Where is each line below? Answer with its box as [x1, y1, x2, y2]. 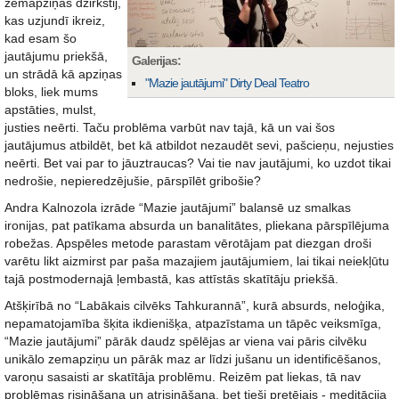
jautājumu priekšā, [4, 49, 108, 63]
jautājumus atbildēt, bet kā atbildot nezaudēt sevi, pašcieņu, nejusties [4, 138, 394, 152]
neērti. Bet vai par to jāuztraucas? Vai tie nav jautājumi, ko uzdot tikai [4, 156, 391, 170]
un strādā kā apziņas [4, 67, 122, 81]
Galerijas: [132, 53, 181, 68]
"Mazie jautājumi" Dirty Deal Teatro [145, 76, 309, 90]
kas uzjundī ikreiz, [4, 13, 105, 28]
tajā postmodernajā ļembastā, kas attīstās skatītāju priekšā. [4, 272, 338, 286]
